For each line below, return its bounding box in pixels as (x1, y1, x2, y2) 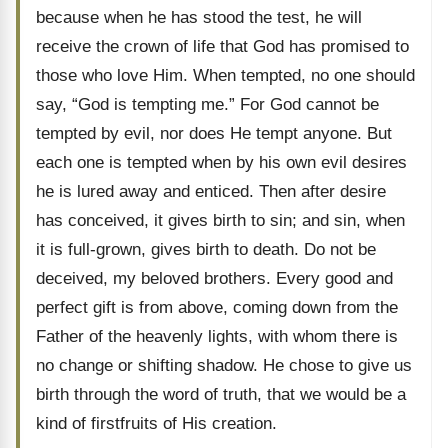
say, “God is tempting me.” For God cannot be (36, 95, 379, 114)
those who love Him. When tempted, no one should (36, 66, 415, 85)
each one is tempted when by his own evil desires (36, 153, 407, 172)
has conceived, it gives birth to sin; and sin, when (36, 211, 405, 230)
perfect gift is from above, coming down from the (36, 298, 398, 317)
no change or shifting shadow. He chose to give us (36, 356, 412, 375)
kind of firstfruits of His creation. (36, 414, 277, 433)
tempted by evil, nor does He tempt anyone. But (36, 124, 392, 143)
